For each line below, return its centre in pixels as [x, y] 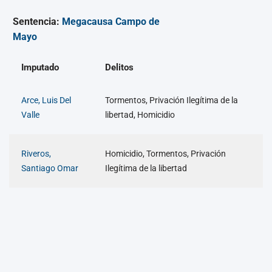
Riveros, [36, 154]
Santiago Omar [50, 168]
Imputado [40, 68]
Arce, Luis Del [46, 100]
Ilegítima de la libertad [146, 168]
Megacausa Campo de [110, 22]
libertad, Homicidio [140, 115]
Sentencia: [37, 22]
